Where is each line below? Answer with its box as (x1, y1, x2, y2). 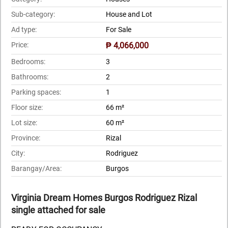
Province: (11, 133, 40, 142)
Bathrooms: (11, 72, 48, 81)
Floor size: (11, 103, 43, 111)
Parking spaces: (11, 88, 61, 96)
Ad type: (11, 25, 37, 34)
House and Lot (106, 10, 152, 18)
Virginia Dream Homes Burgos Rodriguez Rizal (11, 192, 197, 203)
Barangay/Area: (11, 164, 62, 173)
